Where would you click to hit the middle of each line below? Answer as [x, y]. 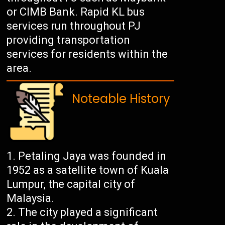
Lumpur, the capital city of [71, 184]
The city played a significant [88, 212]
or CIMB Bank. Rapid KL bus [76, 12]
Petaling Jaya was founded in [92, 156]
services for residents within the [87, 54]
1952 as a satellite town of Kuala [88, 170]
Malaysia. [31, 198]
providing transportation [69, 40]
